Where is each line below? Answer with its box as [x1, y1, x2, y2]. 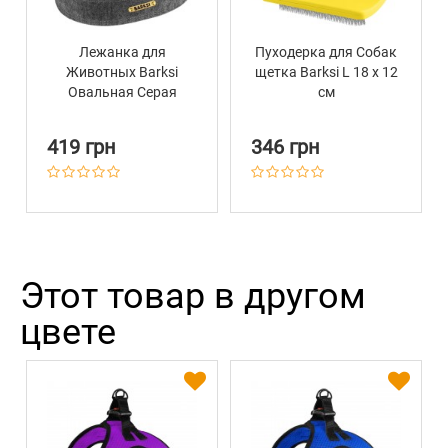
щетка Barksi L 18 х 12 [254, 64, 398, 81]
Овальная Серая [67, 84, 177, 101]
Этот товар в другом [20, 275, 366, 318]
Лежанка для [78, 44, 166, 61]
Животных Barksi [66, 64, 178, 81]
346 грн [251, 135, 320, 160]
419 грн [47, 135, 116, 160]
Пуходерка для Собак [255, 44, 397, 61]
